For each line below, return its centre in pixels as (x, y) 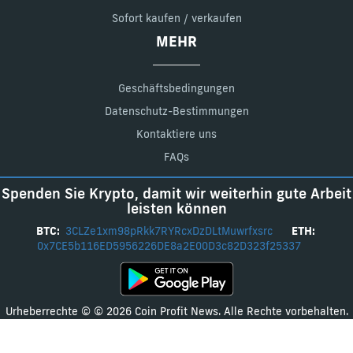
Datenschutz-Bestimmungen (176, 111)
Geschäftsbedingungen (176, 88)
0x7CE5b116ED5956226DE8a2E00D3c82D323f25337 (170, 245)
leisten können (176, 208)
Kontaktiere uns (176, 134)
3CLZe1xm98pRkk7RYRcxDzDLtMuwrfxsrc (170, 230)
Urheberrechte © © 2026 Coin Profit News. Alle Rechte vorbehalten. (176, 311)
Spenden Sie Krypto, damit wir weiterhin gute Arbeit (176, 193)
